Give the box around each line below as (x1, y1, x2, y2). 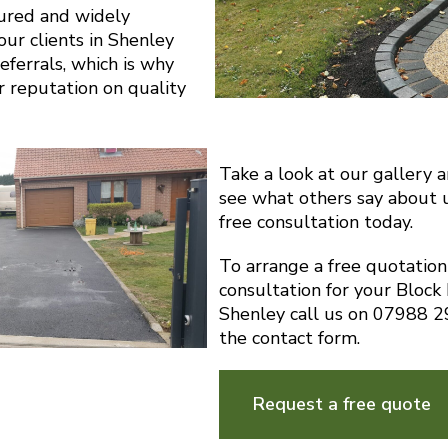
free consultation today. (219, 210, 414, 235)
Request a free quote (253, 392, 432, 417)
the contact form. (219, 326, 361, 351)
